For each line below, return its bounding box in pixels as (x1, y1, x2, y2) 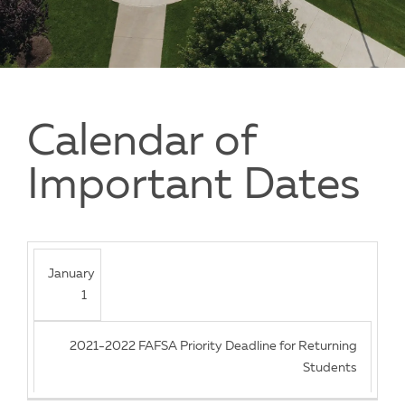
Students (302, 361, 357, 374)
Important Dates (27, 165, 360, 210)
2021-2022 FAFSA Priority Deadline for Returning (69, 339, 357, 353)
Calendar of (27, 122, 256, 166)
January (48, 267, 96, 280)
